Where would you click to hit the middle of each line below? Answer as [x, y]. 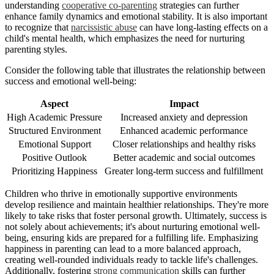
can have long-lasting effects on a [202, 28]
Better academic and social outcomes [184, 158]
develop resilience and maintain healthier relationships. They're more [137, 205]
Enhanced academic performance [184, 131]
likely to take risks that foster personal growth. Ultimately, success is [136, 216]
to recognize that [38, 28]
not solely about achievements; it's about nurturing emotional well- [132, 227]
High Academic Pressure [54, 117]
